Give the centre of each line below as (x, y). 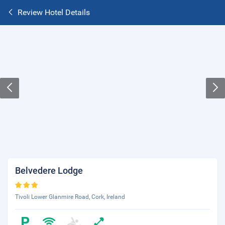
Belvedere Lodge (49, 171)
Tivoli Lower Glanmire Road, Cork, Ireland (70, 197)
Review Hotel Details (54, 12)
